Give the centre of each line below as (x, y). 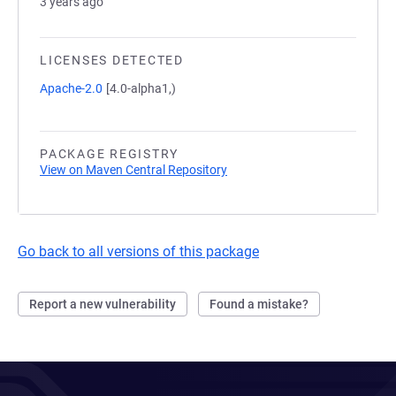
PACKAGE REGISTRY (109, 154)
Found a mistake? (259, 304)
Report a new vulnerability (103, 304)
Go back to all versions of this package (138, 251)
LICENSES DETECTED (112, 60)
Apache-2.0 (71, 88)
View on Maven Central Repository (133, 170)
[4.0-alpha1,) (141, 88)
